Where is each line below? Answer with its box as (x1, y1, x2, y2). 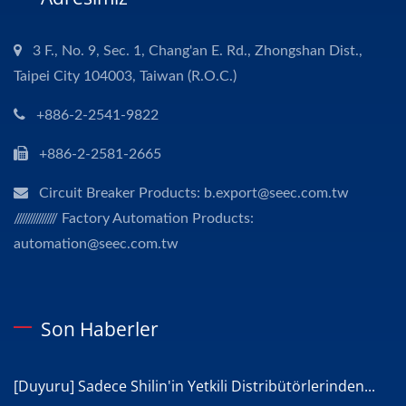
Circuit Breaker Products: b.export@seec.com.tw (39, 185, 349, 200)
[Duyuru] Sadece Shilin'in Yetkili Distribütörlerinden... (14, 375, 375, 396)
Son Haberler (41, 315, 159, 342)
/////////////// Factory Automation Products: (14, 210, 254, 226)
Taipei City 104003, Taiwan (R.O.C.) (14, 68, 237, 83)
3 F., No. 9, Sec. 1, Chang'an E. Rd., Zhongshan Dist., (33, 43, 362, 58)
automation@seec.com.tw (14, 236, 179, 251)
